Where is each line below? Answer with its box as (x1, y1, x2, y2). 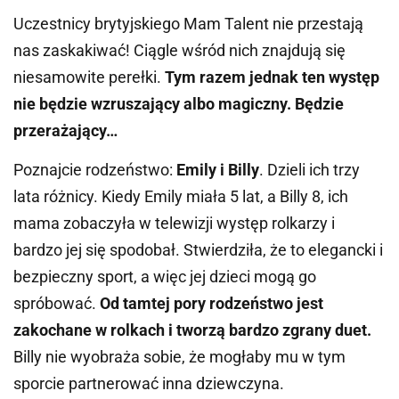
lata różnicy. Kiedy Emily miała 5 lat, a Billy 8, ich (13, 187, 348, 207)
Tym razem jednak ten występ (161, 67, 379, 86)
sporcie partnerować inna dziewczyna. (13, 374, 284, 394)
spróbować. (13, 294, 100, 313)
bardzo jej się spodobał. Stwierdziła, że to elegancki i (13, 240, 383, 260)
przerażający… (13, 120, 118, 140)
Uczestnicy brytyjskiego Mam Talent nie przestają (13, 13, 363, 33)
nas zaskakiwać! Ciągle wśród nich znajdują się (13, 40, 346, 60)
